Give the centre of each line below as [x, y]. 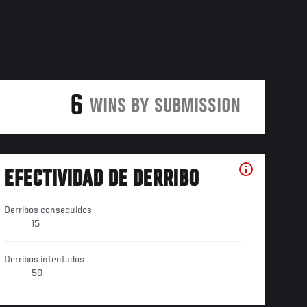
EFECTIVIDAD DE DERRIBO [101, 181]
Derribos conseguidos [48, 211]
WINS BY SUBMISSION [165, 107]
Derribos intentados [44, 260]
